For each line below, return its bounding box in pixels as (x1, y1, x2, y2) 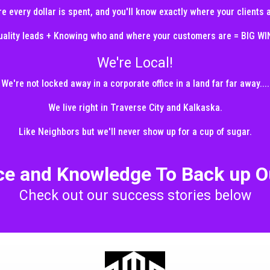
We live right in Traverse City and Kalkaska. (48, 102, 222, 114)
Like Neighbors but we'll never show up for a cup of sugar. (18, 126, 252, 138)
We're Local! (97, 55, 173, 72)
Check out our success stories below (19, 187, 251, 204)
